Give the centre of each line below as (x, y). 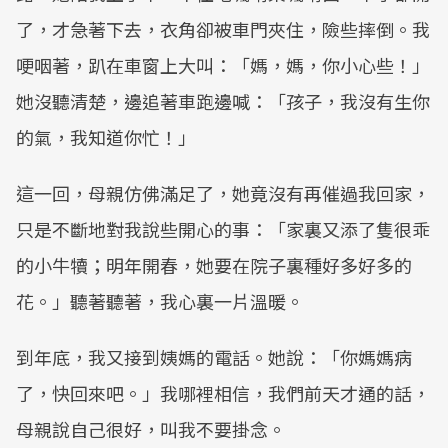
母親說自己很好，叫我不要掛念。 (151, 429)
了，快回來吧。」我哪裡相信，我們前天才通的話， (223, 393)
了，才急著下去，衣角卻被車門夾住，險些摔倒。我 (223, 29)
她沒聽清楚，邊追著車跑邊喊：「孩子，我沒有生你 (223, 101)
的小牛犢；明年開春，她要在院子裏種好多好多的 (214, 265)
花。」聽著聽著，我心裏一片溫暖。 (160, 301)
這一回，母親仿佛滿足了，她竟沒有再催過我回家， (223, 193)
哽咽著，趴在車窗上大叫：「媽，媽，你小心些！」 (223, 65)
